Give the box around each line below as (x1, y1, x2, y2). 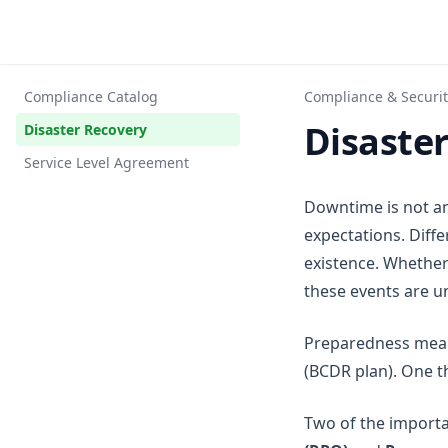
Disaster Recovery (24, 120, 147, 139)
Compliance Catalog (24, 87, 158, 106)
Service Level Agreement (24, 153, 189, 172)
